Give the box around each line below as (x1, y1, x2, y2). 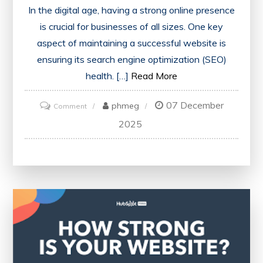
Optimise (86, 116, 118, 125)
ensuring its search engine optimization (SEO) (36, 53, 227, 65)
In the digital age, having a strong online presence (28, 4, 235, 16)
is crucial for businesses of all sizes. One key (40, 20, 223, 32)
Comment (53, 101, 87, 110)
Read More (131, 69, 177, 82)
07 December (166, 99, 224, 111)
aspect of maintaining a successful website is (37, 36, 226, 49)
